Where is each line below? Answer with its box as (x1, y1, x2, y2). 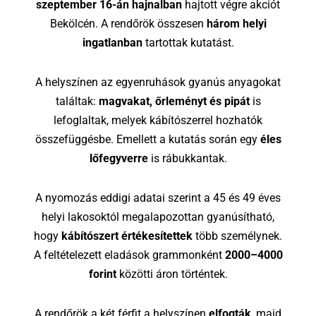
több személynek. (193, 229, 282, 243)
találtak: (55, 95, 99, 109)
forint (88, 267, 116, 281)
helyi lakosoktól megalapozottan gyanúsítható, (42, 209, 274, 224)
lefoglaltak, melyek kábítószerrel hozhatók (54, 114, 262, 128)
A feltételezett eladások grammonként (33, 248, 225, 262)
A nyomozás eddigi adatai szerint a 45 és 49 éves (35, 190, 281, 205)
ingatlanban (82, 36, 142, 50)
